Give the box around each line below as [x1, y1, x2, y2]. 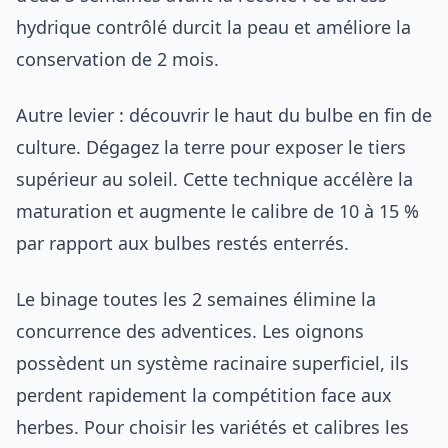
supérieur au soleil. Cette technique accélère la [16, 166, 413, 191]
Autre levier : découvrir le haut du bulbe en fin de [16, 102, 432, 127]
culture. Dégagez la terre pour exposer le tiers [16, 134, 406, 159]
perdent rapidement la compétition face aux [16, 382, 392, 407]
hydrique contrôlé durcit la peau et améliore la [16, 14, 411, 39]
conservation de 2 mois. [16, 46, 219, 71]
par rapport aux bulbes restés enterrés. [16, 230, 349, 255]
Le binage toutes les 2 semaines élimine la [16, 286, 376, 311]
